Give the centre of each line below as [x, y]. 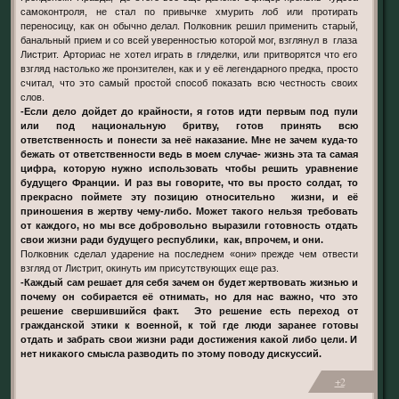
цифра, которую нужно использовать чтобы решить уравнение [189, 168]
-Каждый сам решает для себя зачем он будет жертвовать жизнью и [189, 282]
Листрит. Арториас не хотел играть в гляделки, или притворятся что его [189, 54]
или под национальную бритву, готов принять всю [189, 126]
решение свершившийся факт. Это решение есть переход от [189, 311]
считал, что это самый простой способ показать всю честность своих [189, 83]
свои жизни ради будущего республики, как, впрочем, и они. [172, 240]
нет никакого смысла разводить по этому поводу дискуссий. [171, 354]
